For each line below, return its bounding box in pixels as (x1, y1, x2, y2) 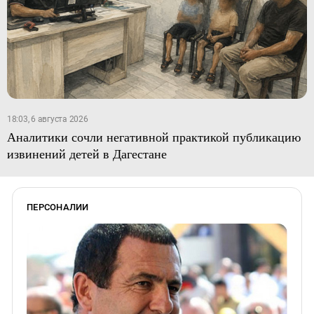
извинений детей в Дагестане (6, 145, 167, 163)
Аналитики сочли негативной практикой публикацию (6, 128, 301, 146)
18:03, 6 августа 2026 (6, 114, 88, 125)
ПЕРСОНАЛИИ (27, 202, 89, 213)
